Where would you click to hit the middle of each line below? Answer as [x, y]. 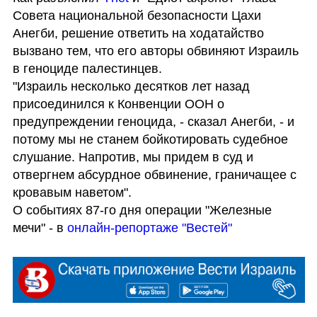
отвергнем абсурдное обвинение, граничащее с [154, 174]
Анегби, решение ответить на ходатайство [138, 33]
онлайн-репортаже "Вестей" [149, 227]
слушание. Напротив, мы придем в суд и [133, 157]
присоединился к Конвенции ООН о [118, 104]
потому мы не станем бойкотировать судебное [150, 139]
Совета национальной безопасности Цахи [137, 15]
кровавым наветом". [72, 192]
